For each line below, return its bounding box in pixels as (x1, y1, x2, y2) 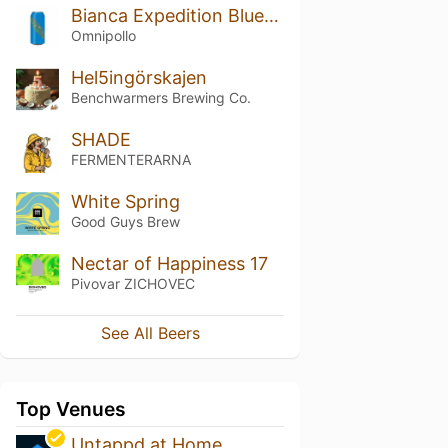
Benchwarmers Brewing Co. (70, 88, 251, 106)
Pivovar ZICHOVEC (70, 274, 195, 292)
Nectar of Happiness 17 (70, 252, 268, 274)
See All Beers (100, 323, 200, 344)
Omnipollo (70, 27, 136, 44)
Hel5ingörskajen (70, 66, 207, 88)
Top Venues (16, 397, 126, 422)
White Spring (70, 190, 180, 212)
